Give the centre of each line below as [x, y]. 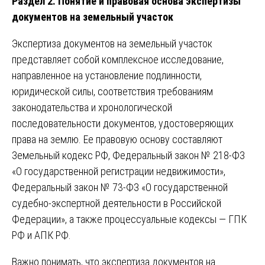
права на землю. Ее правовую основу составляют [117, 139]
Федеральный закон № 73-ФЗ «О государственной [120, 187]
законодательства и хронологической [92, 107]
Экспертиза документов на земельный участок [112, 43]
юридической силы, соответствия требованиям [112, 91]
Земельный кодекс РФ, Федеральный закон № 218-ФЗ [128, 155]
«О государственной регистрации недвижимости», [119, 171]
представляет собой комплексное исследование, [118, 59]
